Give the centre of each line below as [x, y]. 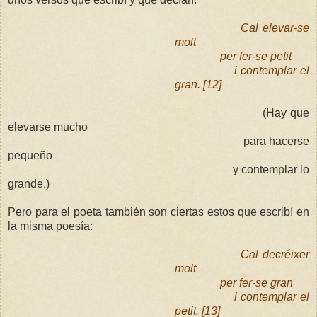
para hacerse [276, 141]
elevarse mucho [48, 127]
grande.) [29, 183]
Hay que [288, 113]
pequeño [30, 155]
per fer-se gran [257, 282]
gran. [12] [198, 84]
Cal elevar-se [275, 28]
